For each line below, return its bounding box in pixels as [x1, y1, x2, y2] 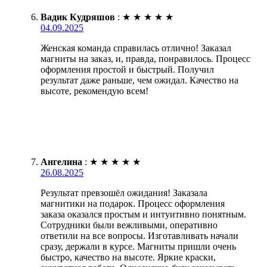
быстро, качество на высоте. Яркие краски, [41, 252, 216, 262]
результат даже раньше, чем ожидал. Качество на [41, 74, 238, 85]
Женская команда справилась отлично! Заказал [41, 42, 231, 53]
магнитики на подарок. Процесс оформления [41, 198, 225, 209]
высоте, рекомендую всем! [41, 85, 148, 96]
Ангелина [41, 156, 82, 167]
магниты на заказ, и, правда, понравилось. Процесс [41, 53, 250, 64]
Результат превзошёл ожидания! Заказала [41, 187, 207, 198]
